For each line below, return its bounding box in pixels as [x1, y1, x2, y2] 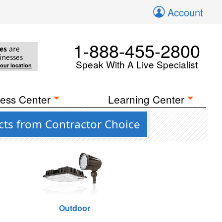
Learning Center [108, 92, 185, 107]
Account [167, 5, 203, 19]
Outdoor [59, 202, 90, 214]
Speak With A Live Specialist [76, 57, 198, 71]
